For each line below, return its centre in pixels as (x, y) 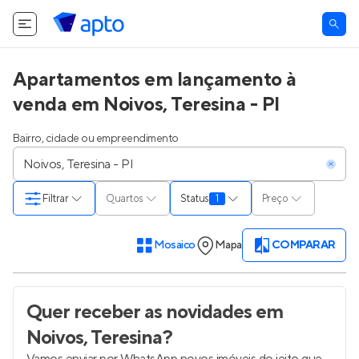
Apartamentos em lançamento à (155, 80)
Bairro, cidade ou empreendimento (96, 139)
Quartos (124, 198)
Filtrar (56, 198)
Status (195, 198)
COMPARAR (304, 245)
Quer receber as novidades (139, 312)
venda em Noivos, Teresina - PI (146, 105)
